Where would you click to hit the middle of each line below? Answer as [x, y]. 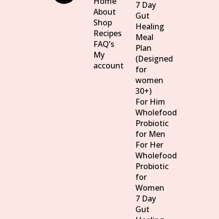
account [109, 66]
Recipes [108, 33]
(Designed [154, 59]
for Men [150, 134]
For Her [149, 145]
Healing [150, 26]
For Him [150, 102]
